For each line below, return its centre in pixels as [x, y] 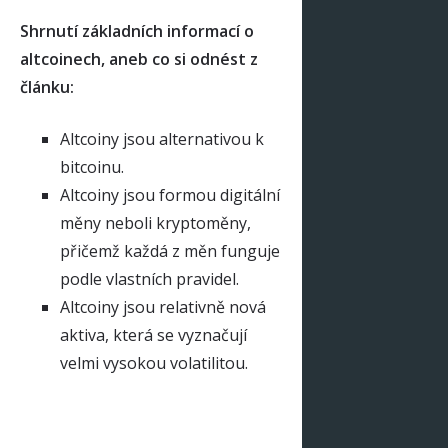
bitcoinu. [92, 166]
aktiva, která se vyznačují [153, 334]
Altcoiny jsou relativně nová [163, 306]
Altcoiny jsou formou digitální [170, 194]
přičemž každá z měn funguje [170, 250]
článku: [47, 86]
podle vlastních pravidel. [149, 278]
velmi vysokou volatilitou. [154, 362]
